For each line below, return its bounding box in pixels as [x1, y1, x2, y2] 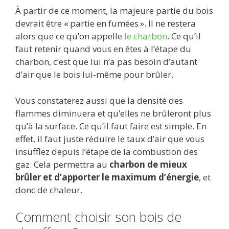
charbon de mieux [109, 158, 187, 170]
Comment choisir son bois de [15, 208, 181, 226]
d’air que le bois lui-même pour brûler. [15, 68, 173, 81]
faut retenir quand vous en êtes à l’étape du [15, 43, 191, 55]
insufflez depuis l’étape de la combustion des [15, 145, 198, 157]
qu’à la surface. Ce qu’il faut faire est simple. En [15, 120, 207, 132]
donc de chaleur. [15, 184, 82, 196]
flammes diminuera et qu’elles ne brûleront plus [15, 107, 211, 119]
